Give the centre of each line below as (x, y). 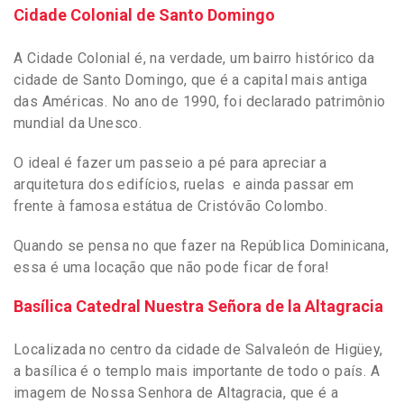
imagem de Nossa (74, 392)
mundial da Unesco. (80, 123)
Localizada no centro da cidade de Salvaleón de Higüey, (198, 349)
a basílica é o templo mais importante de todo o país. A (197, 371)
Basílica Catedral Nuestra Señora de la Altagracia (200, 306)
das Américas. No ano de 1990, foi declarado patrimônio (200, 101)
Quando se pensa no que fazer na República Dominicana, (202, 245)
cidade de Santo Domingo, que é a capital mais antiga (191, 79)
